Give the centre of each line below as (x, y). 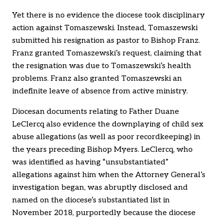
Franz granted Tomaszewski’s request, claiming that (107, 54)
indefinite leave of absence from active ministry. (100, 91)
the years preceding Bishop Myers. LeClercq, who (102, 150)
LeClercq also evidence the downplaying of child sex (108, 125)
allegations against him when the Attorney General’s (109, 175)
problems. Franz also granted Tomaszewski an (97, 79)
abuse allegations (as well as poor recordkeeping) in (106, 137)
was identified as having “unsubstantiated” (90, 163)
